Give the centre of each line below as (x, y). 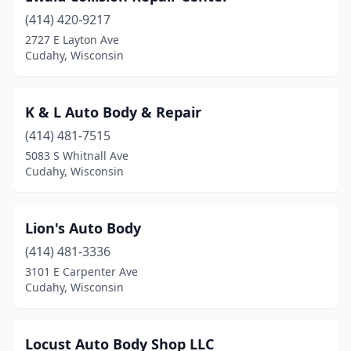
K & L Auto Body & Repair (113, 112)
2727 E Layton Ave (72, 40)
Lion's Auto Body (83, 228)
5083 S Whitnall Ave (77, 156)
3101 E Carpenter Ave (81, 271)
